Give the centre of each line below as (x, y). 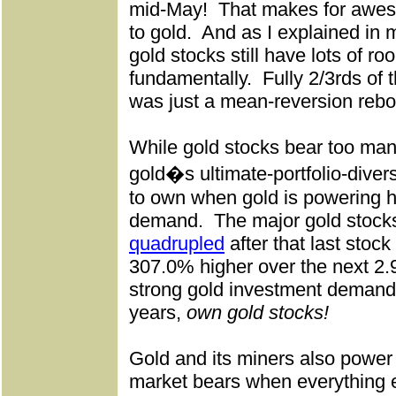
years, (158, 312)
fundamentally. (190, 78)
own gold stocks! (258, 312)
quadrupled (177, 244)
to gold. (160, 32)
